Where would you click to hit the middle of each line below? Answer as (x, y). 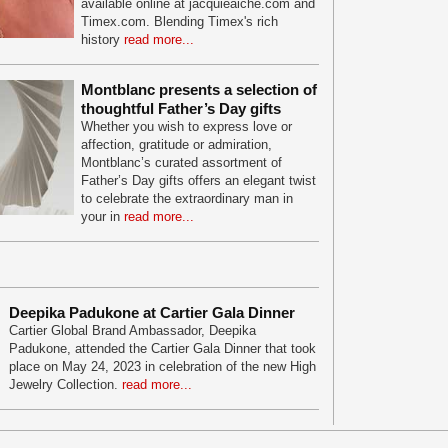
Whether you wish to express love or (186, 126)
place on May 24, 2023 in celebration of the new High (162, 366)
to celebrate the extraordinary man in (187, 198)
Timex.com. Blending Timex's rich (179, 21)
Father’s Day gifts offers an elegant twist (198, 180)
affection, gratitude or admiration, (176, 144)
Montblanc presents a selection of (199, 89)
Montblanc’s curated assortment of (181, 162)
